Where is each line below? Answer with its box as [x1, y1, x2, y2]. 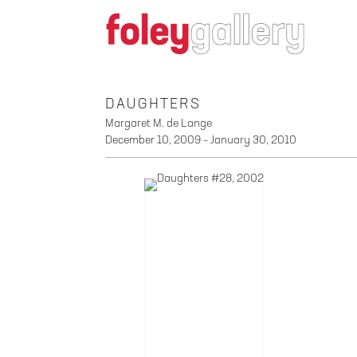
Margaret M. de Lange [105, 117, 212, 129]
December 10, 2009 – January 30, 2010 [105, 134, 296, 146]
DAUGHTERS [105, 96, 201, 112]
